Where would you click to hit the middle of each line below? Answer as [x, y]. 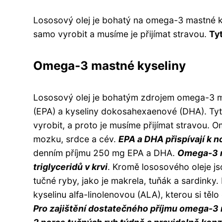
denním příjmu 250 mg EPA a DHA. [105, 153]
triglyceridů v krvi [70, 166]
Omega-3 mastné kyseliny [110, 65]
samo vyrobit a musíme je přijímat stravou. [121, 34]
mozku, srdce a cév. [76, 139]
